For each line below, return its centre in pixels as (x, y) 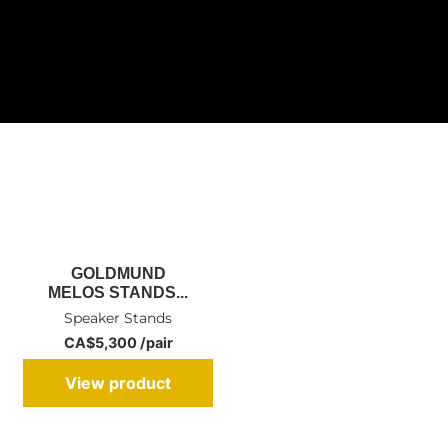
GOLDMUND (118, 273)
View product (118, 382)
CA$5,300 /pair (118, 342)
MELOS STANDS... (118, 292)
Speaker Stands (118, 317)
